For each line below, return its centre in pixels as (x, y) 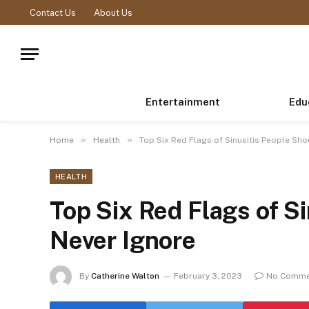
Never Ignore (123, 240)
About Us (113, 12)
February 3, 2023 (208, 276)
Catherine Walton (125, 276)
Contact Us (53, 12)
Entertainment (182, 102)
